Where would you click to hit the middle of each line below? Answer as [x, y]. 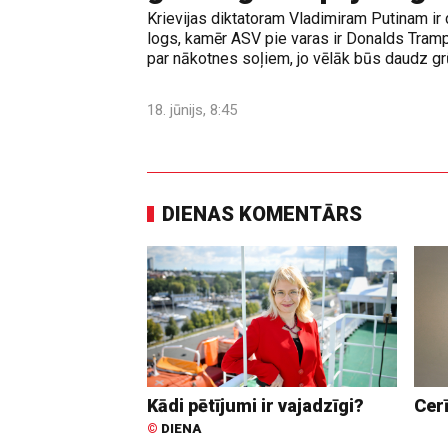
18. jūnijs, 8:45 [192, 110]
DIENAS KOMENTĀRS [262, 214]
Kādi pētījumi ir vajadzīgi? [255, 405]
